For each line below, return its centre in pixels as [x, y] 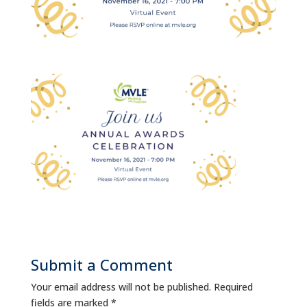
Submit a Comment [101, 264]
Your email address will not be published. [121, 286]
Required [233, 286]
